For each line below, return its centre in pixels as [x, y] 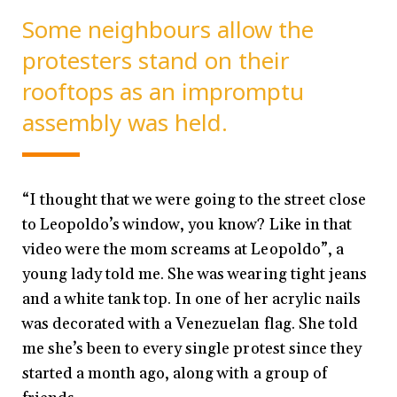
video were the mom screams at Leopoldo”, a [183, 250]
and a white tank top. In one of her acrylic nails [191, 300]
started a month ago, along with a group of [175, 374]
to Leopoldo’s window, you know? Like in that [187, 225]
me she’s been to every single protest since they [192, 349]
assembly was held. [125, 123]
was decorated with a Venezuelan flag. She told [190, 324]
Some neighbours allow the [168, 30]
